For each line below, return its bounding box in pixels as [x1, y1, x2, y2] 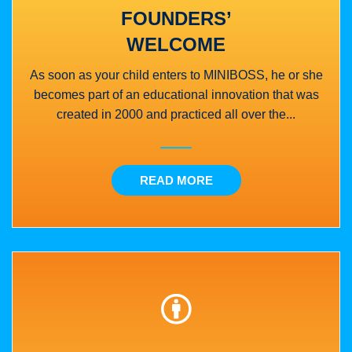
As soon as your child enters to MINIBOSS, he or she [29, 68, 323, 82]
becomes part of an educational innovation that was [33, 87, 319, 101]
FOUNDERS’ [120, 7, 232, 29]
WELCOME [126, 33, 225, 55]
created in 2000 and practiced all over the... [57, 107, 295, 121]
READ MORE [139, 173, 213, 187]
